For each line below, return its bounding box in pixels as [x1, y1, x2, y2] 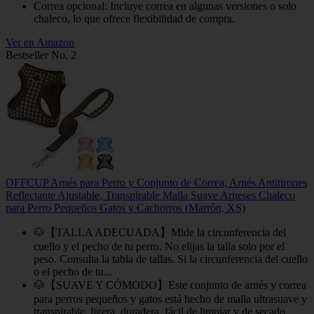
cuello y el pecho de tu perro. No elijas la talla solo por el [34, 240, 285, 252]
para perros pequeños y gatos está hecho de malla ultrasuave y [34, 292, 307, 305]
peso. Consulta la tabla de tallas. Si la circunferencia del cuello [34, 252, 308, 265]
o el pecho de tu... [34, 265, 112, 278]
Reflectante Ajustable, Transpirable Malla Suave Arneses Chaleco [6, 189, 295, 201]
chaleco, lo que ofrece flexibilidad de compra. [34, 12, 235, 25]
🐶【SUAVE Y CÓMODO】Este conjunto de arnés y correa [34, 278, 306, 291]
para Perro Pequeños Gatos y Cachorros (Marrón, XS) [6, 201, 245, 214]
